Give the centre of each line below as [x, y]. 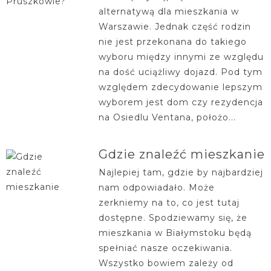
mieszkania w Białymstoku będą [175, 233]
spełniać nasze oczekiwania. [165, 248]
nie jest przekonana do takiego [172, 42]
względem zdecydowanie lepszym [180, 87]
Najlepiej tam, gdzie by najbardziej [181, 172]
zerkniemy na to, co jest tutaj [169, 203]
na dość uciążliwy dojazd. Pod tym [180, 72]
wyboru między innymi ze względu [181, 57]
